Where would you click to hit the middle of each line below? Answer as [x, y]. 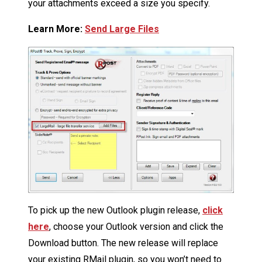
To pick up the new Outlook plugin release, [115, 210]
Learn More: [56, 29]
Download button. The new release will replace [123, 243]
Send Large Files [122, 29]
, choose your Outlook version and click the [136, 226]
